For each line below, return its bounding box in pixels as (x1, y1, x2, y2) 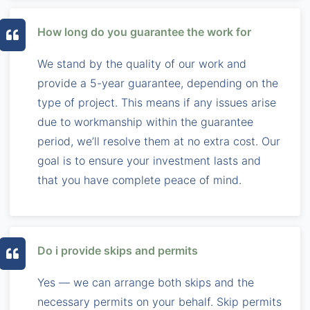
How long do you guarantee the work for (37, 24, 251, 39)
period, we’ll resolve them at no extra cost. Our (37, 134, 280, 148)
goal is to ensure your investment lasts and (37, 153, 261, 167)
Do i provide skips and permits (37, 243, 198, 257)
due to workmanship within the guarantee (37, 114, 253, 129)
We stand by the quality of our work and (37, 56, 246, 71)
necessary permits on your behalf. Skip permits (37, 294, 282, 309)
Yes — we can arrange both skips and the (37, 275, 254, 289)
